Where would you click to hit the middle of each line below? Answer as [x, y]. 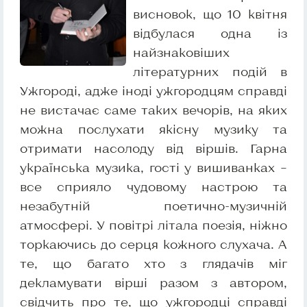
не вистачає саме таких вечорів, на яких [153, 110]
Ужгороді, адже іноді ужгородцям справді [153, 91]
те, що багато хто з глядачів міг [153, 263]
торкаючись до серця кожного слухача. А [153, 244]
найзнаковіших [181, 52]
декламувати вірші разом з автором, [153, 283]
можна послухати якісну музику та [153, 129]
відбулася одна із [210, 33]
